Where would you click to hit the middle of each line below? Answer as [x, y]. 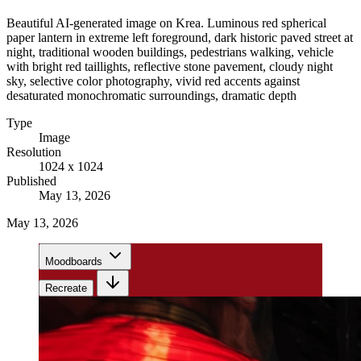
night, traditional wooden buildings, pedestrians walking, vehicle [170, 52]
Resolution [34, 151]
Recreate [66, 288]
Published [31, 180]
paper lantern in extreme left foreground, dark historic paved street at [180, 37]
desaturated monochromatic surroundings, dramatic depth [151, 95]
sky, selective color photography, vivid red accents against [153, 81]
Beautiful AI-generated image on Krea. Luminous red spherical [166, 23]
